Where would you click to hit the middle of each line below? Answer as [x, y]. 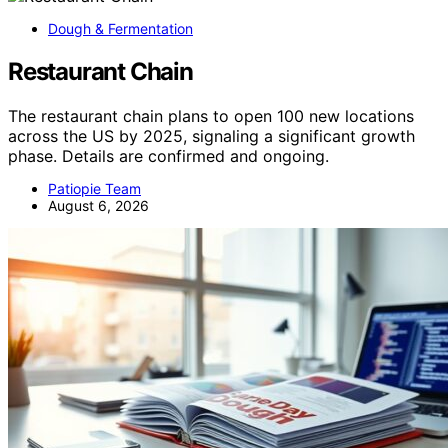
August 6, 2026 [98, 206]
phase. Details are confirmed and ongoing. [168, 156]
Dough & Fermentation [120, 29]
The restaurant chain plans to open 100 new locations [211, 116]
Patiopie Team [94, 189]
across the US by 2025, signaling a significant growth [211, 136]
